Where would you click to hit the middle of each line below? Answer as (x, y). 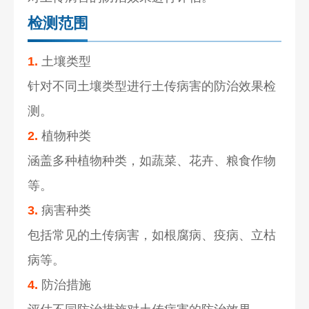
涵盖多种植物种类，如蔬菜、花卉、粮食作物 (152, 160)
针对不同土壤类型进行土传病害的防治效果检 (152, 86)
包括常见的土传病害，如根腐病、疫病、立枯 (152, 235)
